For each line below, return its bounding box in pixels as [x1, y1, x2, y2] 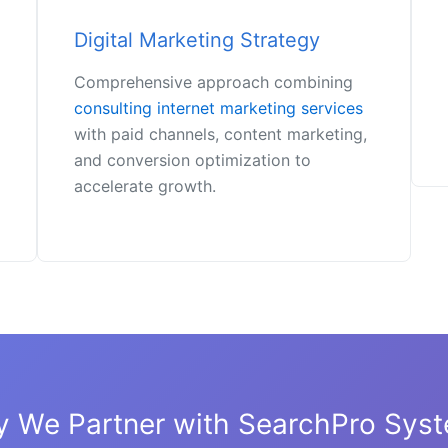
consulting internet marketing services [74, 98, 364, 119]
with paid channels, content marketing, [74, 124, 368, 145]
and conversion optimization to [74, 150, 312, 171]
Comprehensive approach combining [74, 72, 354, 93]
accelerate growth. [74, 176, 217, 197]
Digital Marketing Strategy [74, 28, 321, 53]
